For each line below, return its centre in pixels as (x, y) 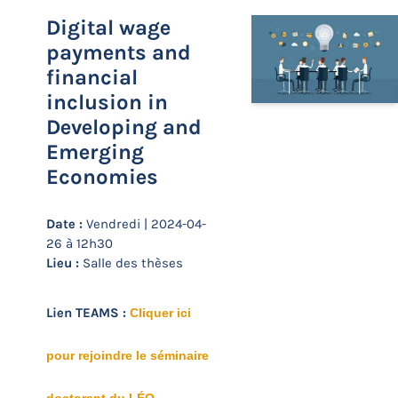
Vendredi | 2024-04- (144, 224)
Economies (102, 177)
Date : (64, 224)
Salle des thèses (131, 263)
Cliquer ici (160, 313)
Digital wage (108, 28)
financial (92, 77)
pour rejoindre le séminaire (127, 355)
